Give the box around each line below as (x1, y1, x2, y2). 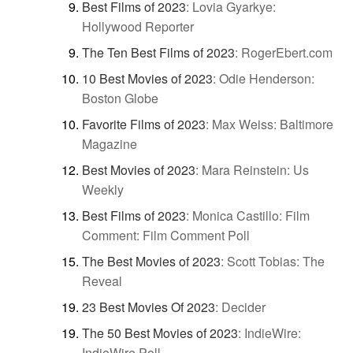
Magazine (82, 134, 137, 153)
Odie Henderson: (219, 69, 314, 87)
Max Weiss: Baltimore (212, 114, 333, 133)
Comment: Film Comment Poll (82, 225, 250, 244)
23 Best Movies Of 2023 (82, 297, 215, 316)
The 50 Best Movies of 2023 (82, 323, 238, 342)
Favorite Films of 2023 (82, 114, 206, 133)
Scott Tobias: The (227, 251, 325, 270)
